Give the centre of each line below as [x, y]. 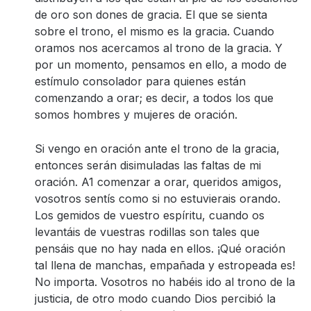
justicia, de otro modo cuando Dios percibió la [155, 299]
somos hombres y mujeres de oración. [136, 115]
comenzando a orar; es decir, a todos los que [154, 98]
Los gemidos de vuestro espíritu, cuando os [150, 215]
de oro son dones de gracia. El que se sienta [151, 15]
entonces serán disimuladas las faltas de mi [148, 165]
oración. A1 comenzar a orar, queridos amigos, [158, 182]
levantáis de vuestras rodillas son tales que [147, 232]
